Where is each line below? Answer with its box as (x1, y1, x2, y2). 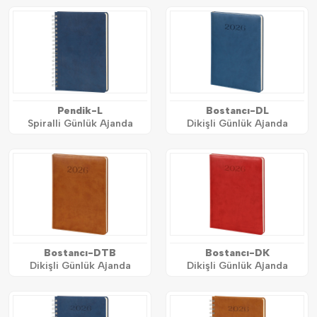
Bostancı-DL (205, 105, 269, 117)
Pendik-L (57, 105, 103, 117)
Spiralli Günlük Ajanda (27, 117, 133, 130)
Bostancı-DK (204, 247, 270, 260)
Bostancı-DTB (44, 247, 116, 260)
